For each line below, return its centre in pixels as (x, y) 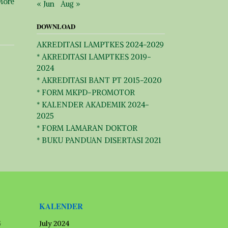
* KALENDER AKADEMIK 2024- (93, 104)
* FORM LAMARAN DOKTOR (87, 128)
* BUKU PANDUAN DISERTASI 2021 (99, 140)
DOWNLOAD (56, 26)
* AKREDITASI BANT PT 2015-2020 (99, 80)
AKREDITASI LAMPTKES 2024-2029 (100, 44)
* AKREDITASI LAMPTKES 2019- (94, 56)
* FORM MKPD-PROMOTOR (85, 92)
